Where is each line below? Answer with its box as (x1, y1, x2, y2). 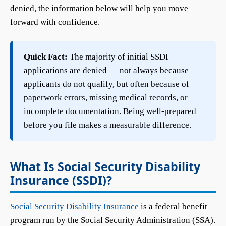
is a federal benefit (139, 202, 207, 211)
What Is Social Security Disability (10, 158, 200, 175)
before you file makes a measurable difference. (24, 120, 191, 130)
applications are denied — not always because (24, 66, 189, 75)
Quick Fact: (24, 52, 68, 62)
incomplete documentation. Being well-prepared (24, 106, 196, 116)
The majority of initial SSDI (68, 52, 168, 62)
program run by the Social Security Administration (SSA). (10, 215, 215, 225)
